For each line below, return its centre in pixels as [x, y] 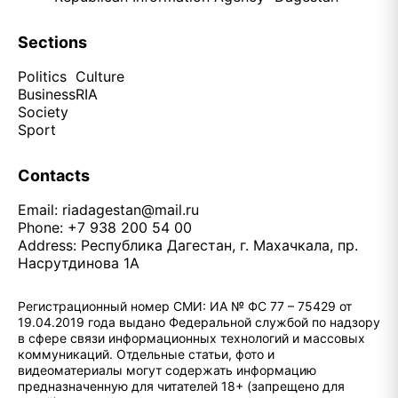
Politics [42, 76]
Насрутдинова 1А [79, 263]
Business [47, 94]
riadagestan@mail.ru [131, 210]
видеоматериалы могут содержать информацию [167, 370]
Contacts [54, 175]
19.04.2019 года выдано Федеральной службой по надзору [199, 322]
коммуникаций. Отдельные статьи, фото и [146, 354]
